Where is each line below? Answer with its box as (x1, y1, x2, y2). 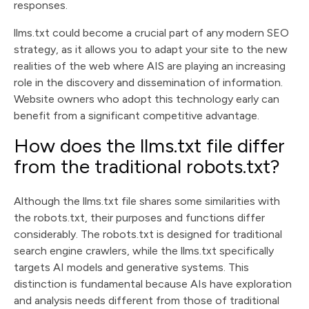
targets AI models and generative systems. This (14, 261, 249, 274)
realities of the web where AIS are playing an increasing (14, 59, 286, 72)
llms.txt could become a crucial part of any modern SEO (14, 26, 289, 39)
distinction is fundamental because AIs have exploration (14, 277, 292, 290)
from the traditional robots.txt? (14, 154, 280, 178)
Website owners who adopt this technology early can (14, 92, 279, 106)
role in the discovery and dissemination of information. (14, 76, 283, 89)
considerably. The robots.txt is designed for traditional (14, 228, 282, 241)
